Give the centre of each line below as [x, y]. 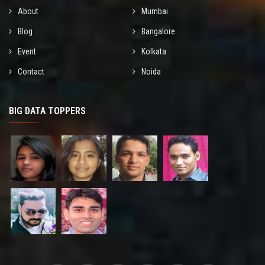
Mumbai [155, 11]
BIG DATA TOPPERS [47, 111]
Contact [31, 71]
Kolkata [154, 51]
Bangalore [158, 31]
